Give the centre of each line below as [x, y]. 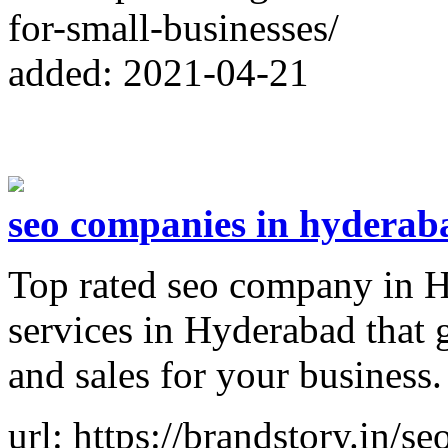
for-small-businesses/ [173, 27]
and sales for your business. [225, 374]
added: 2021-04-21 [158, 72]
